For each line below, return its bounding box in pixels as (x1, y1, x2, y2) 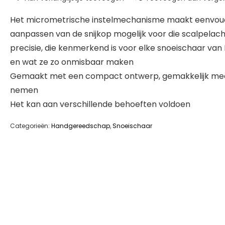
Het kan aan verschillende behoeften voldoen (10, 98, 190, 110)
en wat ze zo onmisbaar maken (10, 56, 134, 68)
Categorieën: (10, 122, 51, 130)
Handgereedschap (51, 122, 110, 130)
